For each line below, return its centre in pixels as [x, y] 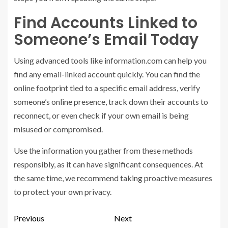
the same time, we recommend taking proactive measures [113, 178]
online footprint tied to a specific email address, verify [107, 88]
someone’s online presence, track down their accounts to [111, 101]
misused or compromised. [58, 129]
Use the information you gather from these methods [103, 150]
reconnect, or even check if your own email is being [101, 115]
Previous [29, 218]
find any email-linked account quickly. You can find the [107, 74]
